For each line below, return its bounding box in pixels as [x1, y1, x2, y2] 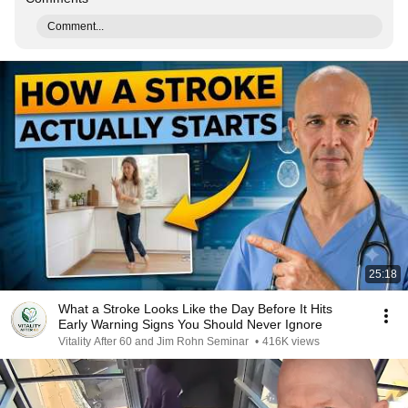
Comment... [47, 20, 104, 33]
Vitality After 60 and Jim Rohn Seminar [58, 335, 251, 348]
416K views [262, 335, 320, 348]
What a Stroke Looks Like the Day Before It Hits [58, 301, 332, 316]
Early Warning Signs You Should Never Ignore [58, 317, 322, 331]
